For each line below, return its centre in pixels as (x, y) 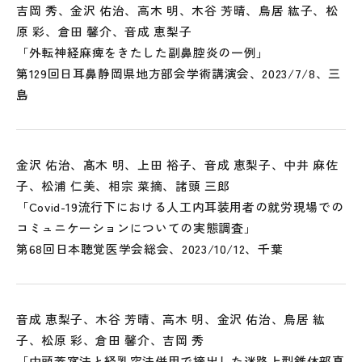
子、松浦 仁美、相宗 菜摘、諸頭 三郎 (123, 185)
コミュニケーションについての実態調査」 (137, 227)
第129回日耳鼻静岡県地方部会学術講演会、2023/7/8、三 (179, 73)
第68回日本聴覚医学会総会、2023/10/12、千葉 (150, 248)
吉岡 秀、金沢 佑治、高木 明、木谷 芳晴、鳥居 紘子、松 (177, 10)
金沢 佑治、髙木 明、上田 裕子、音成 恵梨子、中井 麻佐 (177, 164)
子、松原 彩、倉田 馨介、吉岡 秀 (110, 340)
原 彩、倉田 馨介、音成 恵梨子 (104, 31)
